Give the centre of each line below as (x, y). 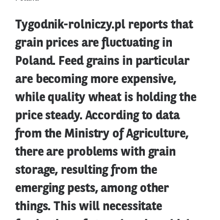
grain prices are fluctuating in (94, 43)
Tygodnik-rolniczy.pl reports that (104, 25)
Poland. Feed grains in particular (102, 61)
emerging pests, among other (92, 189)
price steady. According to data (97, 116)
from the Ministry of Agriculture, (102, 134)
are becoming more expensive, (96, 80)
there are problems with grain (96, 152)
